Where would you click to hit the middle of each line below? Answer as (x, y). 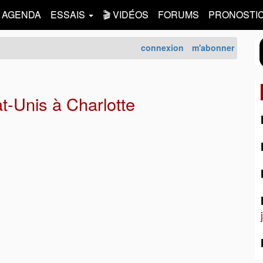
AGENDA (21, 14)
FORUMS (178, 14)
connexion (162, 48)
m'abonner (213, 48)
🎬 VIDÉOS (126, 14)
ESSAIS (69, 14)
